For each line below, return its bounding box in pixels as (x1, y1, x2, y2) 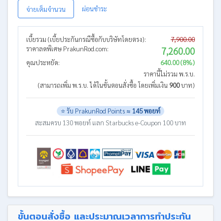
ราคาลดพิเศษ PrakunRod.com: (26, 44, 109, 53)
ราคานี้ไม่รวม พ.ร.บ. (144, 70, 195, 78)
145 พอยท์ (132, 107, 160, 115)
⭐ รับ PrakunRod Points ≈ (61, 107, 132, 115)
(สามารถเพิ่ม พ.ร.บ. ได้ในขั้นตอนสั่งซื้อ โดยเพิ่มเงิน (38, 81, 169, 89)
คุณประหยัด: (26, 58, 60, 67)
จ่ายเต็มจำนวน (26, 4, 66, 13)
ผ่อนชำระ (82, 4, 107, 13)
